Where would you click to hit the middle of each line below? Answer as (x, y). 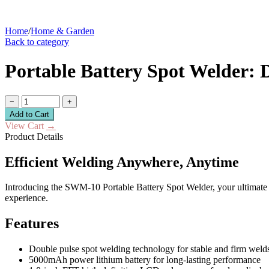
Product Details (34, 136)
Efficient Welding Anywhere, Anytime (122, 162)
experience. (26, 198)
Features (32, 224)
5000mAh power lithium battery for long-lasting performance (145, 260)
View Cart (26, 125)
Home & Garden (62, 31)
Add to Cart (29, 114)
